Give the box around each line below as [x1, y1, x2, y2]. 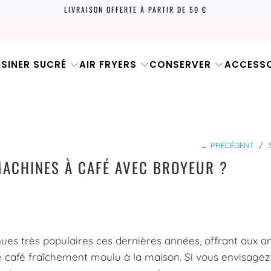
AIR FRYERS [79, 58, 137, 71]
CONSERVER [149, 58, 212, 71]
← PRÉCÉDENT [200, 140, 254, 151]
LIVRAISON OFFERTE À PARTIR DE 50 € [64, 4, 207, 15]
